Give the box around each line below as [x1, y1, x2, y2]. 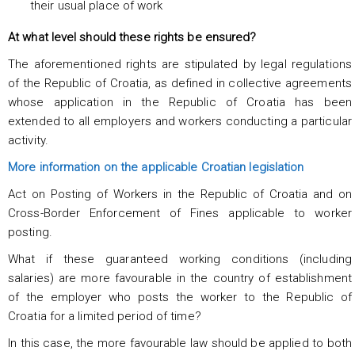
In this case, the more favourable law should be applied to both [8, 335, 352, 350]
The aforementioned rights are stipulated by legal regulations [8, 56, 352, 71]
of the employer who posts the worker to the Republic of [8, 289, 352, 304]
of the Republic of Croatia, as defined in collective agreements [8, 75, 352, 90]
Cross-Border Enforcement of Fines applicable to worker [8, 205, 352, 220]
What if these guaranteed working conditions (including [8, 251, 352, 266]
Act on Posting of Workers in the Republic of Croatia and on [8, 186, 352, 201]
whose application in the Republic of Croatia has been [8, 94, 352, 109]
